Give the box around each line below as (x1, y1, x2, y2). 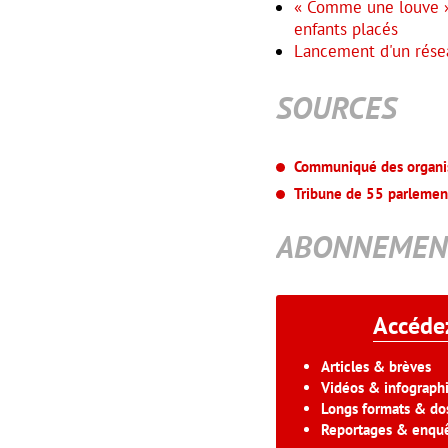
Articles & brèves (321, 356, 431, 376)
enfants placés (294, 17, 398, 40)
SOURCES (276, 86, 397, 128)
